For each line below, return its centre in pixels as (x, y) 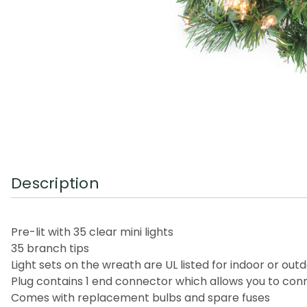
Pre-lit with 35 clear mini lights (92, 232)
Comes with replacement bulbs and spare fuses (140, 297)
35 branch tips (50, 248)
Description (55, 183)
